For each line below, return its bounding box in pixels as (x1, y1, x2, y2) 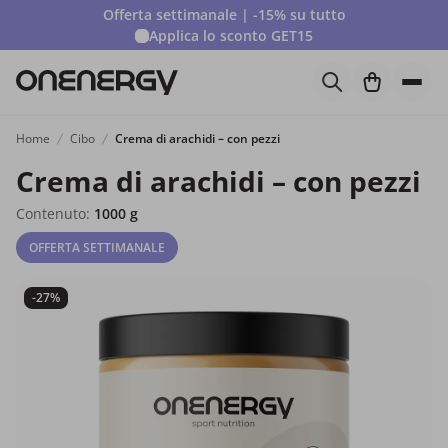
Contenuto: (16, 204, 94, 223)
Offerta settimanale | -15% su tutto (102, 5, 346, 24)
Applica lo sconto (149, 26, 271, 45)
